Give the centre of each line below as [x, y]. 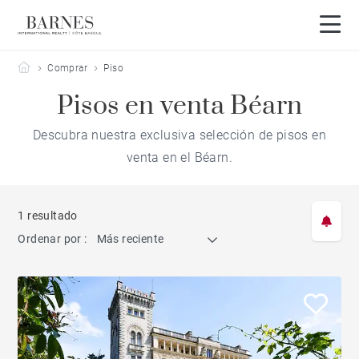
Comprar [68, 68]
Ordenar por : [52, 239]
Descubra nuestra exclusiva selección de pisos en [179, 135]
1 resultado [48, 216]
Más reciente [130, 239]
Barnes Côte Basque [76, 67]
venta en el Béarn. [179, 157]
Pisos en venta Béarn [179, 106]
